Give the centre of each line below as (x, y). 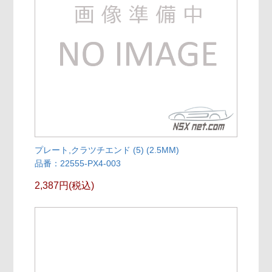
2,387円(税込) (65, 186)
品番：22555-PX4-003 (78, 164)
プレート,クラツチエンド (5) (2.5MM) (107, 150)
